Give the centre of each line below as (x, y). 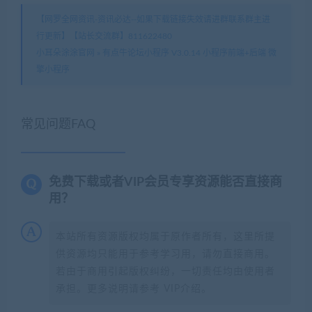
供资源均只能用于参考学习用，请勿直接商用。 (165, 255)
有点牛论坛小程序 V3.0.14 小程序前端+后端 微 (189, 53)
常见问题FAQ (58, 125)
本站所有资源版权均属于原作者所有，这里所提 (165, 237)
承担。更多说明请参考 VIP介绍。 (134, 289)
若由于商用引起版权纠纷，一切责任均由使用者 (165, 272)
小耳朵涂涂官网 (65, 53)
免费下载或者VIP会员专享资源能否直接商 (165, 183)
